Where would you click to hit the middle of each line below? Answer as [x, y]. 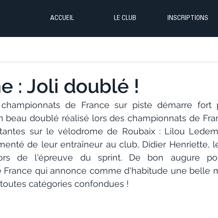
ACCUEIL [62, 18]
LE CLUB [125, 18]
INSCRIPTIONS [188, 18]
